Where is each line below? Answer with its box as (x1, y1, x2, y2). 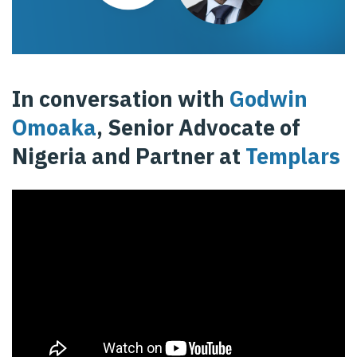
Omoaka (12, 112, 96, 141)
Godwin (229, 84, 308, 112)
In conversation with (12, 84, 229, 112)
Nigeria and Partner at (12, 141, 245, 170)
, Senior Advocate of (96, 112, 300, 141)
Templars (245, 141, 340, 170)
